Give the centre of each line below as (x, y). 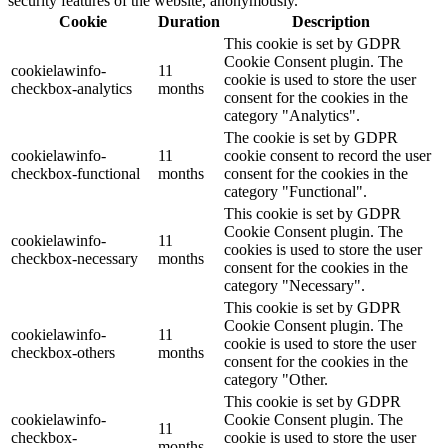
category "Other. (276, 380)
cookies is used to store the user (323, 250)
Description (330, 22)
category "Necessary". (294, 286)
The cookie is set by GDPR (311, 138)
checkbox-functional (75, 174)
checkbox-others (63, 353)
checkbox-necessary (74, 259)
